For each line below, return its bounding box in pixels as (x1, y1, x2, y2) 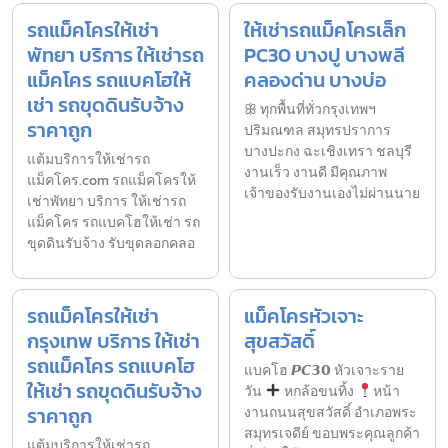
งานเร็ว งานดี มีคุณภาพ (244, 161, 387, 183)
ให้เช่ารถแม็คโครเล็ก (244, 14, 406, 45)
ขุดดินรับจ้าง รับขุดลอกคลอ (27, 232, 195, 254)
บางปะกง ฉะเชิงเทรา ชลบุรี (244, 140, 412, 162)
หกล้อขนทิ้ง (280, 380, 357, 402)
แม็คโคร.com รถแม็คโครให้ (27, 169, 196, 191)
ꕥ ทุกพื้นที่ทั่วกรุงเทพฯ (244, 98, 376, 120)
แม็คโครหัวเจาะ (244, 300, 363, 331)
